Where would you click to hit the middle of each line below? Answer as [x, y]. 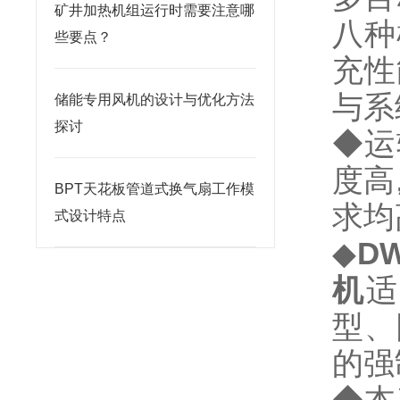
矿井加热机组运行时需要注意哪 [154, 10]
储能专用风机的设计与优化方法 [154, 100]
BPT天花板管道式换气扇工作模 [154, 189]
